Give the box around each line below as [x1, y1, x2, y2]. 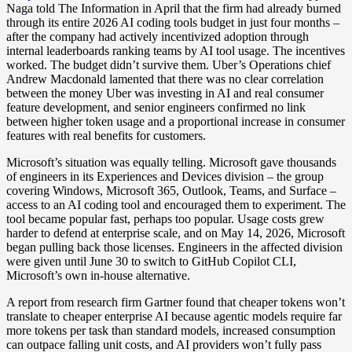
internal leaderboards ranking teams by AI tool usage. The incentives [6, 43, 345, 57]
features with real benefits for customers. [6, 128, 206, 142]
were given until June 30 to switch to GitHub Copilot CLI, [6, 254, 296, 268]
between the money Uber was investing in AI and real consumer [6, 86, 324, 100]
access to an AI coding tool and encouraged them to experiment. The [6, 197, 346, 211]
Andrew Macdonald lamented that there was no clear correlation [6, 71, 324, 86]
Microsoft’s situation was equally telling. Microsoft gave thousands [6, 155, 336, 169]
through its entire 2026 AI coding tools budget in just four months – [6, 15, 339, 29]
